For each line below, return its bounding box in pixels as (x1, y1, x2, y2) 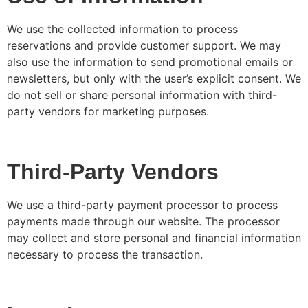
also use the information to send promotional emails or (7, 55, 293, 69)
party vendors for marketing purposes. (7, 104, 209, 119)
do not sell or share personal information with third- (7, 88, 277, 102)
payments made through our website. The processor (7, 214, 280, 229)
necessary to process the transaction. (7, 247, 203, 262)
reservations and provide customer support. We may (7, 38, 281, 53)
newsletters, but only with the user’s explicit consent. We (7, 71, 301, 86)
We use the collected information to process (7, 22, 238, 36)
